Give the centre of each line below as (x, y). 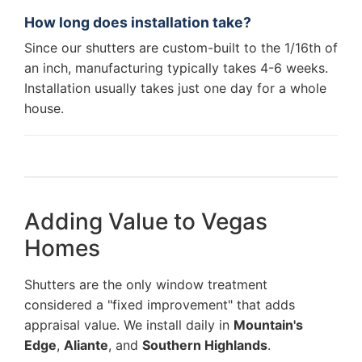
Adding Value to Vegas (146, 222)
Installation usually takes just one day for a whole (175, 88)
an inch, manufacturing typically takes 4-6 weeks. (176, 68)
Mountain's (268, 325)
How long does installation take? (138, 23)
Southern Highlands (205, 345)
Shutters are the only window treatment (146, 285)
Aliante (86, 345)
